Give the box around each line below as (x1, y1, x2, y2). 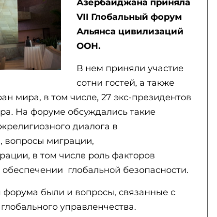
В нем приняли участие (76, 63, 184, 74)
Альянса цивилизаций (76, 26, 184, 37)
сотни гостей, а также (76, 77, 174, 88)
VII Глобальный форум (76, 12, 182, 22)
